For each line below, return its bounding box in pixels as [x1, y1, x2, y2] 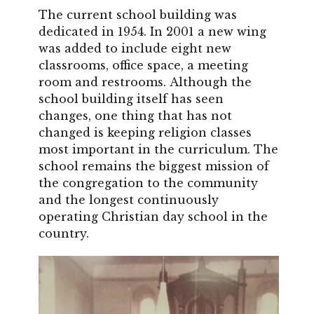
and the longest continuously [39, 193, 219, 207]
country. [39, 226, 89, 241]
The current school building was [39, 8, 237, 22]
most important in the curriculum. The [39, 142, 278, 157]
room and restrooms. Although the [39, 75, 252, 90]
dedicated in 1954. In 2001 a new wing [39, 25, 266, 39]
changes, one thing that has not [39, 109, 232, 123]
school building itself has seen [39, 92, 224, 107]
